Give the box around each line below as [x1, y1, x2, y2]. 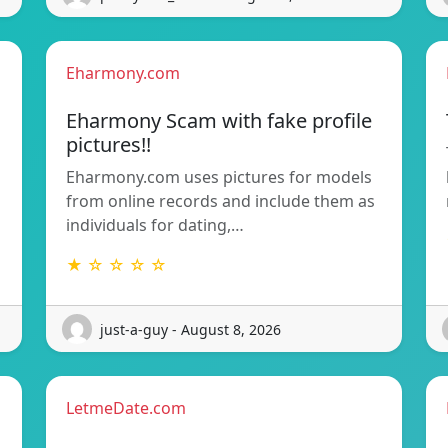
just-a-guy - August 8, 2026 [100, 319, 281, 339]
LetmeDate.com [66, 397, 186, 420]
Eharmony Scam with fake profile [66, 107, 372, 135]
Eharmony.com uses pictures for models [66, 166, 372, 189]
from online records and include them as [66, 190, 375, 213]
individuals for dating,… [66, 214, 244, 237]
